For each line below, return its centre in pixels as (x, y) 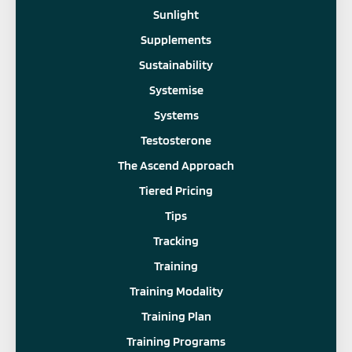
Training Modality (176, 291)
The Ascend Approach (176, 165)
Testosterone (176, 140)
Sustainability (176, 64)
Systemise (176, 90)
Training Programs (176, 341)
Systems (176, 115)
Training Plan (176, 316)
